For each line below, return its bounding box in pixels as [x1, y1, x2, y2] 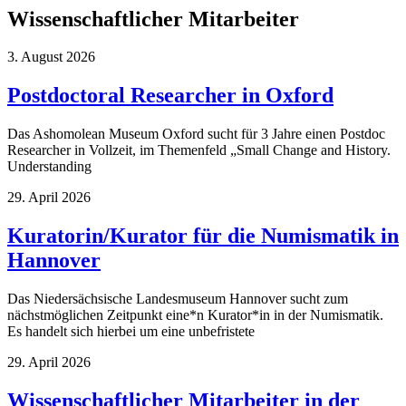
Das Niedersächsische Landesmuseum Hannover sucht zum [7, 291, 348, 307]
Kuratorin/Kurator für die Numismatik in [7, 224, 399, 248]
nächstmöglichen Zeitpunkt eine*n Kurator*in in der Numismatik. [7, 307, 383, 324]
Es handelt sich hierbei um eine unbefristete [7, 324, 255, 340]
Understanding [7, 159, 92, 175]
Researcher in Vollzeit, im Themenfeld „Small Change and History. [7, 142, 391, 159]
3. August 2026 [7, 49, 95, 65]
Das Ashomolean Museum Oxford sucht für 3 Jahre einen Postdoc [7, 126, 385, 142]
